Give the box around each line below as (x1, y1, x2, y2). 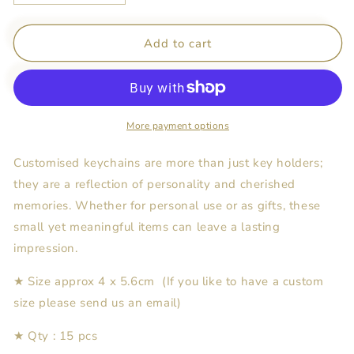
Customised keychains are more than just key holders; (13, 155, 323, 171)
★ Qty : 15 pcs (13, 328, 98, 344)
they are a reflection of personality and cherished (13, 176, 296, 192)
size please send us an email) (13, 295, 182, 311)
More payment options (126, 119, 229, 132)
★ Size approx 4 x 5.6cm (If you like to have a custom (13, 273, 324, 289)
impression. (13, 240, 78, 256)
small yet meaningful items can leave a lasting (13, 219, 281, 235)
